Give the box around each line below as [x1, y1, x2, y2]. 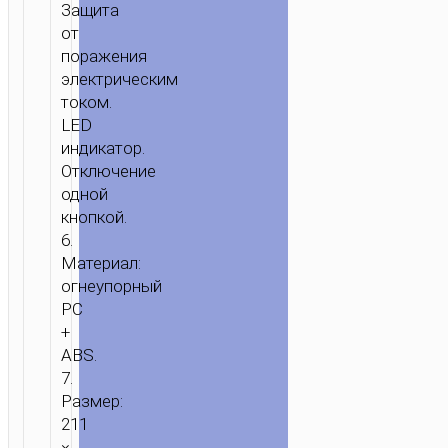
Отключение [60, 161, 156, 182]
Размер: [60, 391, 123, 412]
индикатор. [60, 138, 145, 159]
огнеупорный [60, 276, 162, 297]
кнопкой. [60, 207, 127, 228]
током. [60, 92, 112, 113]
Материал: [60, 253, 141, 274]
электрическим [60, 69, 178, 90]
